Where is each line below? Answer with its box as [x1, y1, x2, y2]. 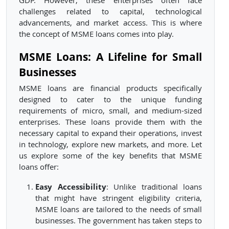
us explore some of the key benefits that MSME [19, 151, 202, 161]
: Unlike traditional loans [106, 182, 202, 192]
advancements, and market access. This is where [19, 18, 202, 28]
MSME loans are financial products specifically [19, 83, 202, 94]
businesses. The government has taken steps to [35, 216, 202, 226]
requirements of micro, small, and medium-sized [19, 106, 202, 116]
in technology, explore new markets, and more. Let [19, 140, 202, 150]
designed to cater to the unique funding [19, 95, 202, 105]
